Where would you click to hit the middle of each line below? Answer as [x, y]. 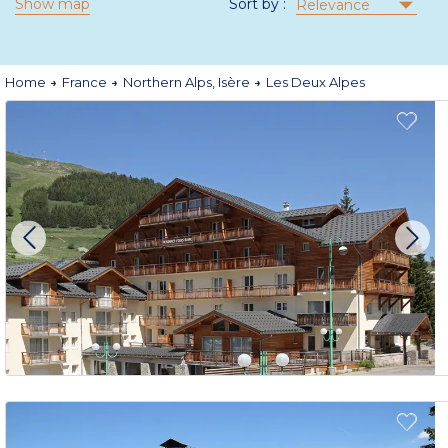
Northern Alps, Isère [188, 82]
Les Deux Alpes [315, 82]
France [86, 82]
